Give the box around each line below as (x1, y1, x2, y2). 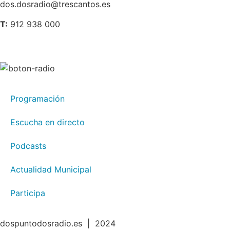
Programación (10, 93, 65, 104)
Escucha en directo (10, 117, 85, 127)
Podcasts (10, 140, 46, 151)
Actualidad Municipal (10, 164, 91, 175)
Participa (10, 187, 45, 198)
